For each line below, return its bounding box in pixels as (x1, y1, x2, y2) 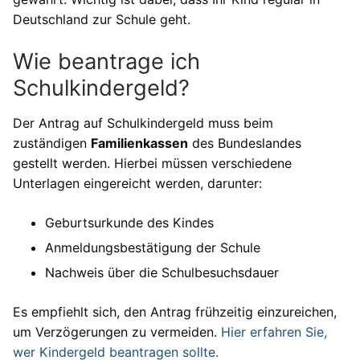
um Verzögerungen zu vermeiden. (13, 323, 221, 340)
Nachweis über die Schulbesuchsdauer (45, 264, 279, 280)
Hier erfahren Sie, (221, 323, 327, 340)
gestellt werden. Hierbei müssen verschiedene (13, 154, 292, 171)
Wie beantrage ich (13, 47, 200, 75)
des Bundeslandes (188, 134, 301, 151)
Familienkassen (91, 134, 188, 151)
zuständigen (13, 134, 91, 151)
